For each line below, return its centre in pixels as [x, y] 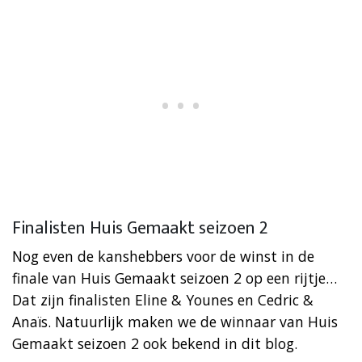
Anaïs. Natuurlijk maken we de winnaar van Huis [175, 321]
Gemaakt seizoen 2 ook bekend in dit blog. [155, 343]
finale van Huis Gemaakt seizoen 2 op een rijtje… [175, 278]
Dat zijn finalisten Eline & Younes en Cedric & [163, 299]
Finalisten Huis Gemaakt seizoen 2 [140, 228]
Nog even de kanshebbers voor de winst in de [163, 256]
